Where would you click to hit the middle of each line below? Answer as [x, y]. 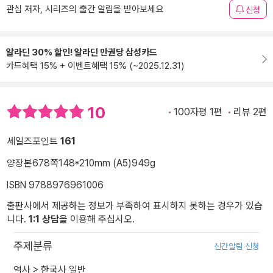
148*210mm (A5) [95, 163]
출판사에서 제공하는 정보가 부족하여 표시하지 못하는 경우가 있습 [135, 206]
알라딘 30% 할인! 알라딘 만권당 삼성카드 [82, 52]
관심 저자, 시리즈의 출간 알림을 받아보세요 [85, 9]
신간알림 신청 [237, 246]
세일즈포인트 [34, 141]
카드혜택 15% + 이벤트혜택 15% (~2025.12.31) [95, 66]
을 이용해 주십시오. [97, 219]
